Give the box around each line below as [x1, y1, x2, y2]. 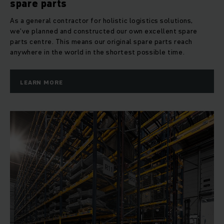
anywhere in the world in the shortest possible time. [10, 47, 185, 57]
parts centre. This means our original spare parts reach [10, 36, 192, 47]
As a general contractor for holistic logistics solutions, [10, 15, 193, 26]
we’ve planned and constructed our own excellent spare [10, 26, 197, 36]
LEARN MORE [20, 78, 63, 87]
